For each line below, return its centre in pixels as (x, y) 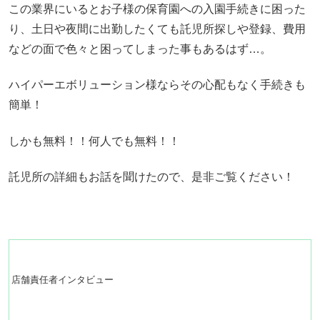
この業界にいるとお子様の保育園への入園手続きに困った (157, 9)
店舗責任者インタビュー (62, 279)
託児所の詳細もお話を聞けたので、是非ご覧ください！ (151, 176)
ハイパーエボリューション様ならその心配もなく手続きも (157, 85)
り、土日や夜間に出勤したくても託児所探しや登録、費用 (157, 29)
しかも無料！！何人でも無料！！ (94, 141)
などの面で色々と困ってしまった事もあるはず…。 (140, 49)
